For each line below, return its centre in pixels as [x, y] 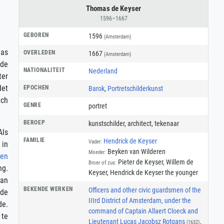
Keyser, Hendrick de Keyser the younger [143, 172]
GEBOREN [36, 35]
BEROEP [34, 122]
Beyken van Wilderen [135, 151]
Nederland [103, 71]
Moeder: [97, 152]
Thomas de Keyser [113, 8]
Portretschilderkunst [135, 88]
